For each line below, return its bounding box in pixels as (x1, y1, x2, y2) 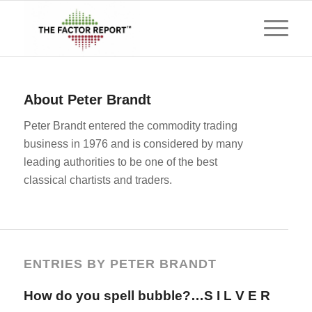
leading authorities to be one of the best (23, 155, 217, 168)
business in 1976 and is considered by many (23, 137, 243, 150)
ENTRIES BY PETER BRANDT (23, 257, 217, 272)
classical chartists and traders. (23, 173, 172, 186)
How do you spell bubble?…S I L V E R (23, 288, 270, 304)
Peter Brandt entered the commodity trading (23, 119, 237, 132)
